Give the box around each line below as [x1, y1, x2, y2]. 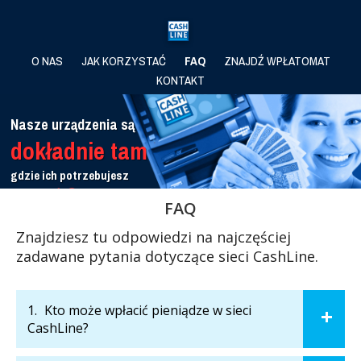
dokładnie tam [10, 123, 148, 156]
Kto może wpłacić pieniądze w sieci [44, 301, 251, 319]
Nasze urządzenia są [10, 103, 135, 124]
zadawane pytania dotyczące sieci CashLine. [16, 246, 318, 266]
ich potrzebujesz [42, 156, 130, 173]
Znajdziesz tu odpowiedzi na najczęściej [16, 226, 291, 247]
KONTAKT [156, 72, 205, 89]
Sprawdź [10, 172, 64, 193]
